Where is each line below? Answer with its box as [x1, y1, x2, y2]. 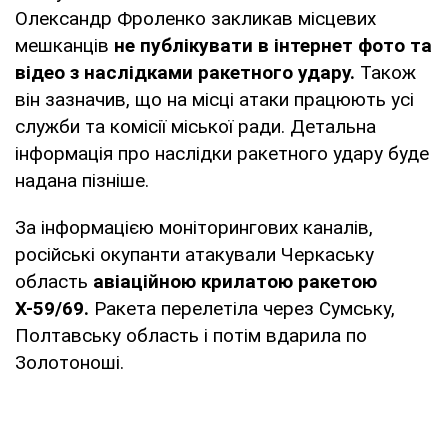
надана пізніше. [15, 168, 149, 192]
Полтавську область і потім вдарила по [15, 323, 367, 347]
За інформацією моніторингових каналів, [15, 215, 373, 239]
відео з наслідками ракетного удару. [15, 60, 355, 84]
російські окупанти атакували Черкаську [15, 242, 374, 266]
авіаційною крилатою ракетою [88, 269, 377, 293]
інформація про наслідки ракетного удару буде [15, 141, 429, 165]
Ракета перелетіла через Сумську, [94, 296, 395, 320]
